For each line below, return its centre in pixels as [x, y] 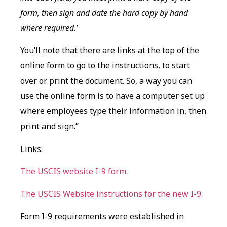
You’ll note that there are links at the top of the [110, 50]
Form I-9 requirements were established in [102, 216]
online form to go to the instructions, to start [105, 66]
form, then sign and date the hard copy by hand [104, 12]
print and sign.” [49, 126]
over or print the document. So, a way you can [106, 81]
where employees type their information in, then [113, 111]
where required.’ [49, 28]
